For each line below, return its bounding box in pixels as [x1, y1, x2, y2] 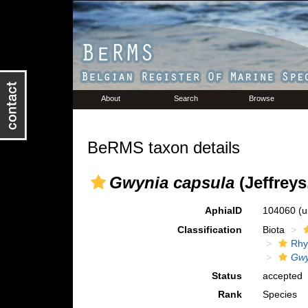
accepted [263, 270, 303, 281]
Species [263, 289, 298, 300]
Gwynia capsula [109, 173, 234, 192]
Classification [177, 224, 243, 235]
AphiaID [205, 205, 243, 216]
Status [212, 270, 243, 281]
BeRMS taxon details [87, 138, 240, 157]
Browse [249, 94, 274, 102]
